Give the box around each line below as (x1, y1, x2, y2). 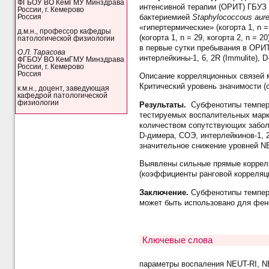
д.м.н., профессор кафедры (17, 27, 112, 35)
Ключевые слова (142, 235, 213, 245)
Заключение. (139, 187, 191, 197)
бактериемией (139, 12, 192, 22)
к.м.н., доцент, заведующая (17, 84, 110, 92)
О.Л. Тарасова (17, 49, 66, 56)
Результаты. (139, 100, 191, 109)
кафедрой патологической (17, 91, 108, 99)
